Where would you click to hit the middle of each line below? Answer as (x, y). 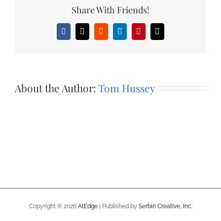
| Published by (118, 206)
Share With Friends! (110, 10)
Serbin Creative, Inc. (165, 206)
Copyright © (46, 206)
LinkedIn (133, 35)
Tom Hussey (127, 88)
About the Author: (56, 88)
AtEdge (88, 206)
